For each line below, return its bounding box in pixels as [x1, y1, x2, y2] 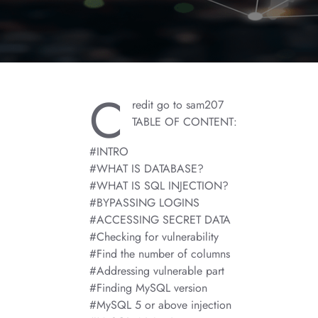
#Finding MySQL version [89, 280, 207, 296]
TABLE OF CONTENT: [132, 114, 237, 130]
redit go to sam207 [132, 97, 224, 113]
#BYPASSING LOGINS [89, 194, 199, 211]
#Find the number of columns [89, 246, 230, 262]
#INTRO [89, 143, 128, 160]
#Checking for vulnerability [89, 229, 219, 245]
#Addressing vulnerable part [89, 263, 224, 279]
